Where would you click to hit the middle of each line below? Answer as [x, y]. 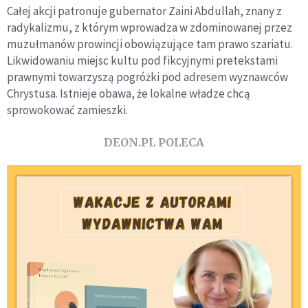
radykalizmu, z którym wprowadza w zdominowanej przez [150, 27]
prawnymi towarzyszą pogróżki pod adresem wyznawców [147, 77]
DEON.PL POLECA [154, 142]
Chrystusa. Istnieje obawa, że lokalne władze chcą [129, 93]
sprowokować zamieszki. [67, 110]
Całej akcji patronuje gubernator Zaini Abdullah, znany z [144, 11]
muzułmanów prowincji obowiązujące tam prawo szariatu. [150, 44]
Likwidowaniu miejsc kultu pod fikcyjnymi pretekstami [142, 60]
